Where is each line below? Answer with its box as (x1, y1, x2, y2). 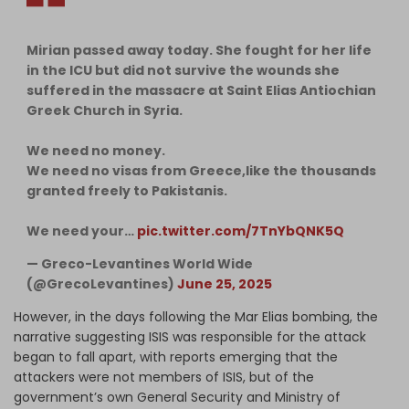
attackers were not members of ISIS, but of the (14, 368, 314, 387)
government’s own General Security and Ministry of (14, 388, 341, 407)
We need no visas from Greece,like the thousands (26, 162, 376, 181)
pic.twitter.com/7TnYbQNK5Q (137, 222, 344, 241)
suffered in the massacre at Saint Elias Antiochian (26, 81, 376, 100)
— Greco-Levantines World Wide (26, 255, 253, 274)
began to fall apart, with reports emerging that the (14, 348, 338, 367)
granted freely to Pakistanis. (26, 182, 227, 201)
